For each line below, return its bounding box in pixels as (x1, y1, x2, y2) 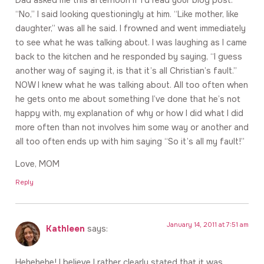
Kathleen (46, 223, 85, 235)
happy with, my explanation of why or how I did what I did (15, 107, 243, 118)
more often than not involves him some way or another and (15, 121, 249, 133)
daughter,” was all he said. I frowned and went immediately (15, 22, 246, 34)
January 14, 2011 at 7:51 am (167, 220, 249, 229)
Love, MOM (15, 158, 60, 169)
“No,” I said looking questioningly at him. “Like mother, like (15, 8, 239, 19)
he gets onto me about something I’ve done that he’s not (15, 93, 240, 104)
